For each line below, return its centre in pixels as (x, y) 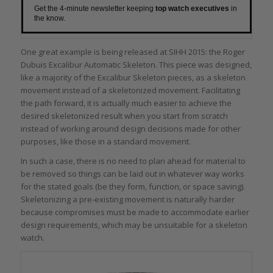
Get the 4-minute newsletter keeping (94, 9)
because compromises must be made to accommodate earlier (135, 212)
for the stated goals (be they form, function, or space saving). (133, 187)
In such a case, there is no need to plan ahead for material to (133, 161)
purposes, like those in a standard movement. (105, 142)
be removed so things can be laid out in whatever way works (132, 174)
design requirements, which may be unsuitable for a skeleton (134, 225)
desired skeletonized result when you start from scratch (124, 116)
